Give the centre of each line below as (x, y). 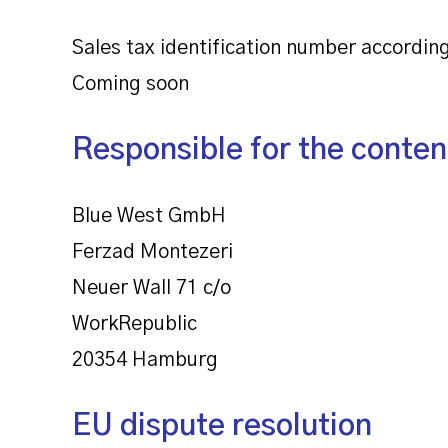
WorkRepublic (134, 324)
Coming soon (130, 84)
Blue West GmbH (149, 216)
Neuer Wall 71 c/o (151, 288)
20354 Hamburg (145, 360)
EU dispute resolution (222, 426)
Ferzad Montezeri (152, 252)
